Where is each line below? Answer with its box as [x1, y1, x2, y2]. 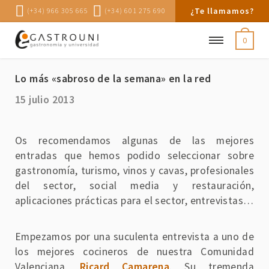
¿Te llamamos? [190, 5, 254, 16]
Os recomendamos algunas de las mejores [15, 133, 254, 147]
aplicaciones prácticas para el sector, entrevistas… [15, 193, 254, 207]
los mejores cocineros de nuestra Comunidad [15, 245, 254, 259]
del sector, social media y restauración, [15, 178, 254, 192]
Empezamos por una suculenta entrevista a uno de [15, 230, 254, 244]
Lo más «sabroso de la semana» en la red [15, 71, 211, 85]
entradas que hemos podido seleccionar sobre [15, 148, 254, 162]
